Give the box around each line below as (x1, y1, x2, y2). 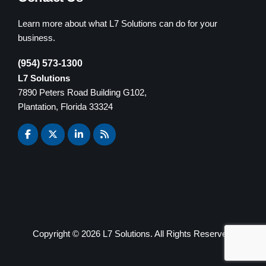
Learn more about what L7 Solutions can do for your (18, 18, 217, 28)
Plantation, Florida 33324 (18, 101, 113, 112)
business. (18, 32, 55, 43)
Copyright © (32, 228, 81, 239)
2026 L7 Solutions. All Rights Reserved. (81, 228, 234, 239)
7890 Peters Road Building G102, (18, 87, 147, 97)
